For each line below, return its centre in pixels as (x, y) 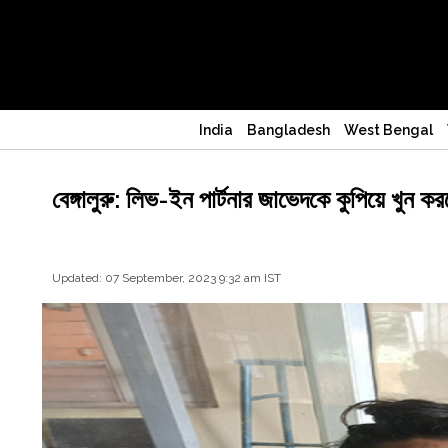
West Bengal (388, 130)
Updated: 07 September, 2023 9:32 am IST (166, 278)
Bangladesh (288, 130)
